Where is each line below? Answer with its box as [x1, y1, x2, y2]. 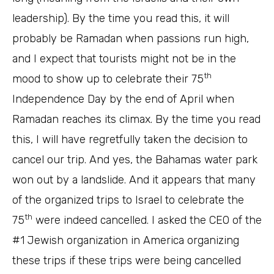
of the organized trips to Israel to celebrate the [12, 193, 244, 207]
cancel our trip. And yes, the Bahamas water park [12, 153, 257, 167]
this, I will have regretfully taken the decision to [12, 133, 248, 147]
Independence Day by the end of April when [12, 92, 234, 106]
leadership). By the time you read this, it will [12, 12, 229, 26]
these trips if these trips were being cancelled [12, 254, 241, 268]
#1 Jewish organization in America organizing [12, 234, 239, 248]
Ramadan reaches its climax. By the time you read [12, 113, 261, 127]
